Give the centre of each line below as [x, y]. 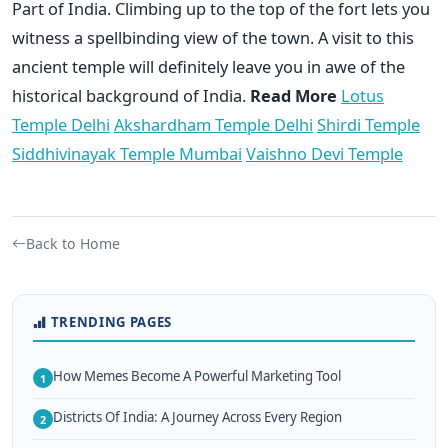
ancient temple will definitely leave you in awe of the [208, 66]
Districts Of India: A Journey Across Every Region [197, 417]
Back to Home [73, 243]
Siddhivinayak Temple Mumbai [127, 153]
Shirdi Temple [368, 124]
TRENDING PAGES [111, 321]
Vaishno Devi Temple [324, 153]
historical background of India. [131, 95]
